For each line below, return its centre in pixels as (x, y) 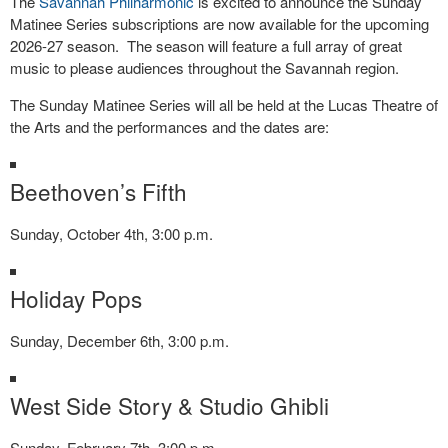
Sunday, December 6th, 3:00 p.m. (119, 340)
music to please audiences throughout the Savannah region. (204, 67)
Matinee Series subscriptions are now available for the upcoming (219, 23)
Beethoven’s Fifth (98, 191)
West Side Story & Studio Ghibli (169, 405)
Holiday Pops (76, 298)
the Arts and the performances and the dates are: (169, 126)
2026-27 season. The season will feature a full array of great (206, 45)
